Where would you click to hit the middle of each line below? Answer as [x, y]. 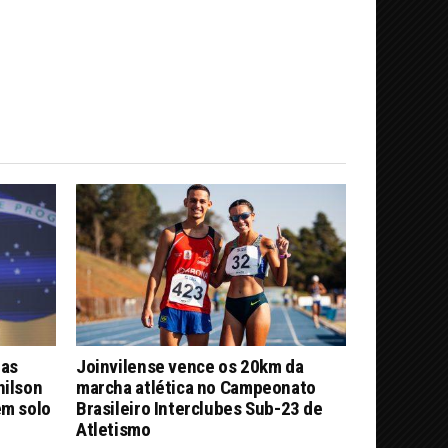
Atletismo [113, 429]
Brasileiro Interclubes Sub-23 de [199, 408]
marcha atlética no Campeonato [196, 387]
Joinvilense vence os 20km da [190, 366]
